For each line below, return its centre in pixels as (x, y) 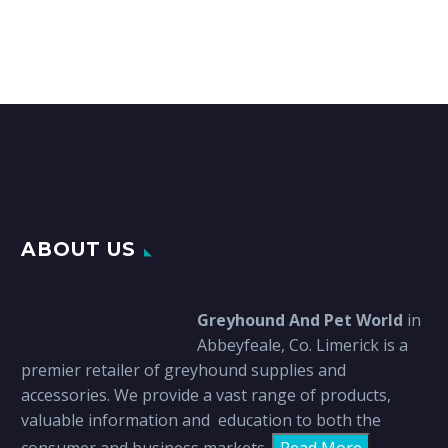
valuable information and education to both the (201, 420)
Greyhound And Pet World (299, 320)
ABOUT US (78, 250)
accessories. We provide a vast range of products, (206, 395)
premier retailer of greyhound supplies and (183, 370)
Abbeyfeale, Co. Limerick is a (302, 345)
